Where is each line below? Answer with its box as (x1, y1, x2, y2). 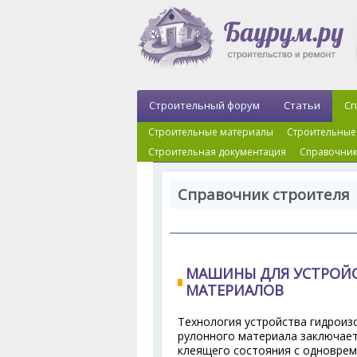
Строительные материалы (148, 125, 273, 139)
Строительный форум (149, 98, 260, 112)
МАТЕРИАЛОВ (186, 280, 284, 300)
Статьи (284, 98, 320, 112)
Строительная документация (148, 145, 286, 159)
